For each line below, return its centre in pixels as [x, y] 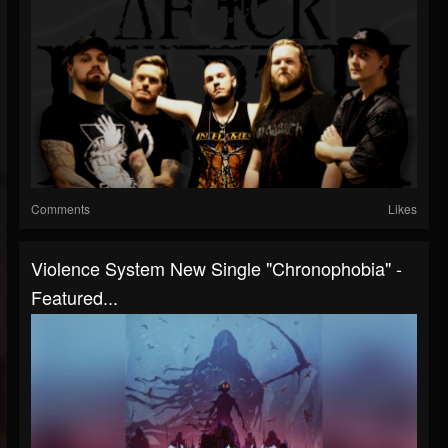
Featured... [74, 297]
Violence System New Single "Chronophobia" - [216, 268]
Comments [60, 208]
